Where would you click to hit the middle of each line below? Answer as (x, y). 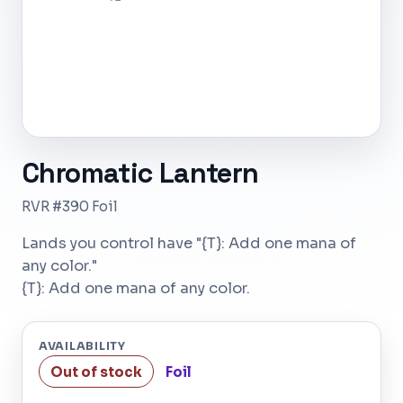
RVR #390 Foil (70, 206)
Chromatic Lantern (140, 173)
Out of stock (96, 372)
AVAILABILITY (82, 346)
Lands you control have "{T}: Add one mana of (189, 243)
